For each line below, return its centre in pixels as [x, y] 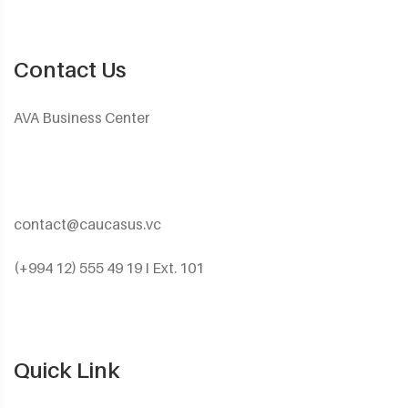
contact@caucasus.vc [87, 224]
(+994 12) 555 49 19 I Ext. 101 [109, 268]
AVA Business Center [82, 117]
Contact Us [70, 70]
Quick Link [67, 370]
